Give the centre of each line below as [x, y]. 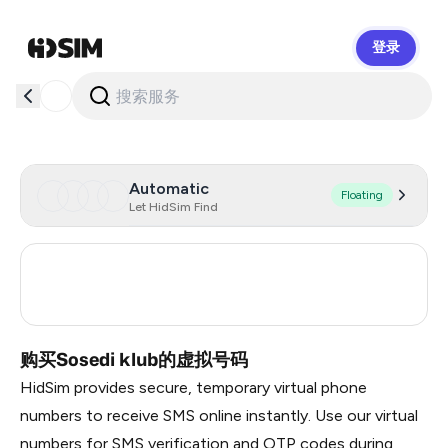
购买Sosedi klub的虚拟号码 [134, 359]
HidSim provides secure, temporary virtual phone [193, 387]
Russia [89, 311]
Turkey [91, 270]
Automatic [169, 188]
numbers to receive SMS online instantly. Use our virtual [219, 415]
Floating [362, 195]
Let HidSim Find [173, 207]
